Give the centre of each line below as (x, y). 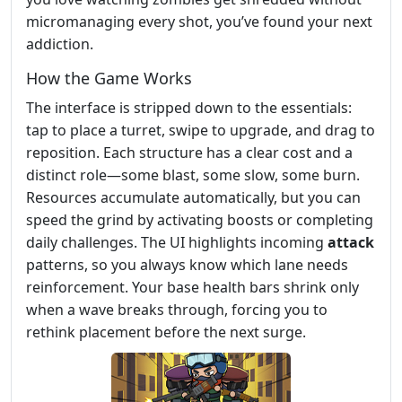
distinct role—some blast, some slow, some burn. (193, 175)
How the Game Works (109, 78)
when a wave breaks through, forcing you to (177, 309)
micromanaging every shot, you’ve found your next (199, 21)
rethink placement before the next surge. (166, 332)
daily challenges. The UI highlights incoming (177, 242)
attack (351, 242)
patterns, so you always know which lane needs (187, 264)
